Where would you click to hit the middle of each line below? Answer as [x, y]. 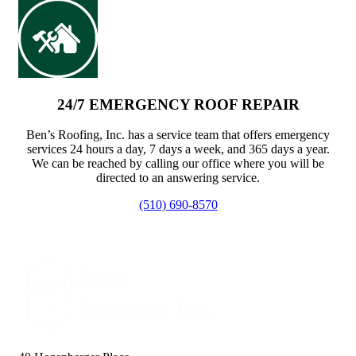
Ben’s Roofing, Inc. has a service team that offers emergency [178, 135]
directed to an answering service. [178, 178]
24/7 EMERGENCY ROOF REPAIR [178, 104]
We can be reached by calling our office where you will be [178, 164]
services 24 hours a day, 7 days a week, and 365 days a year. [178, 149]
